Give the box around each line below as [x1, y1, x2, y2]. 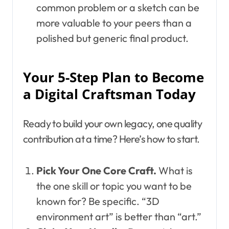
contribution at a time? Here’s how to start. [23, 132, 200, 145]
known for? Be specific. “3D [36, 194, 159, 208]
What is [156, 164, 193, 177]
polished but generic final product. [36, 31, 189, 44]
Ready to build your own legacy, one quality [23, 117, 202, 130]
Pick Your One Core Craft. [36, 164, 156, 177]
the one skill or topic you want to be [36, 179, 192, 192]
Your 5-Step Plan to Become [23, 68, 204, 86]
